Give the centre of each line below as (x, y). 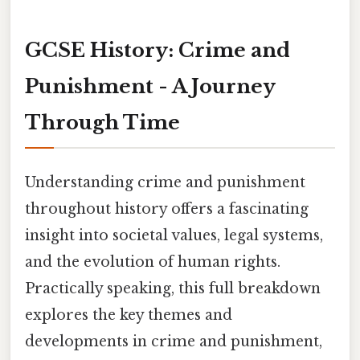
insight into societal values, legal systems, (174, 235)
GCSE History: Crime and (157, 50)
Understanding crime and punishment (165, 182)
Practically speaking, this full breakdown (173, 288)
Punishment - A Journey (150, 86)
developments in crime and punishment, (174, 341)
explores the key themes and (129, 315)
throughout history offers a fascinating (167, 209)
